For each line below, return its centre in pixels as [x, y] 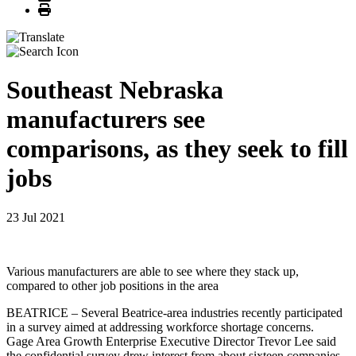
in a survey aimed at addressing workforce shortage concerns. [160, 327]
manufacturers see [106, 120]
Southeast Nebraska [115, 90]
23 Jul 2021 [36, 217]
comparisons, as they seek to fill [177, 149]
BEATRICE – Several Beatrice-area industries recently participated [174, 312]
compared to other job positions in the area [112, 285]
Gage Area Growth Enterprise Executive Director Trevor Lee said [171, 341]
